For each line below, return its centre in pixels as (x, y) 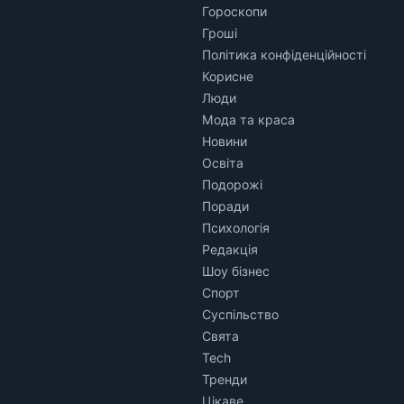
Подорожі (232, 184)
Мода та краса (248, 119)
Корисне (228, 76)
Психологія (236, 227)
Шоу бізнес (236, 271)
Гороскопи (234, 11)
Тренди (225, 379)
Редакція (230, 249)
